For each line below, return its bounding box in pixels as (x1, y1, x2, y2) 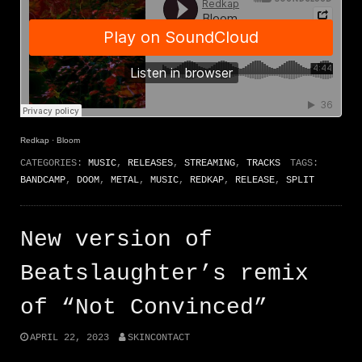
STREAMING (184, 157, 235, 169)
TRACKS (246, 157, 280, 169)
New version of (20, 226, 213, 252)
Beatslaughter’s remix (20, 260, 309, 286)
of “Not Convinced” (20, 294, 267, 320)
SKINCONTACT (127, 332, 190, 344)
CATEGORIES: (20, 157, 88, 169)
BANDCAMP (20, 174, 65, 186)
